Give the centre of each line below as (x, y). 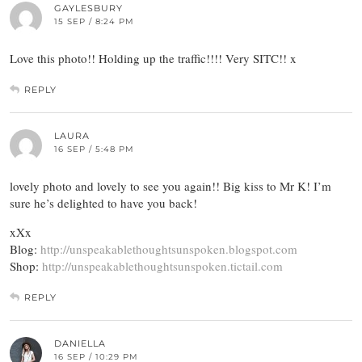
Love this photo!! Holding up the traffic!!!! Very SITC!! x (153, 59)
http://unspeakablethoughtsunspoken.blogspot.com (169, 249)
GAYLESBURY (88, 8)
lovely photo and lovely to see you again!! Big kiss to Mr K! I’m (170, 186)
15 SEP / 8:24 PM (94, 22)
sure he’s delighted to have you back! (103, 203)
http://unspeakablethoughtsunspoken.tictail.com (162, 266)
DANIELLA (80, 344)
